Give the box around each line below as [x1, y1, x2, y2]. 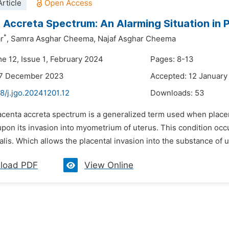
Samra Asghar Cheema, [11, 34, 96, 43]
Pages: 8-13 [150, 55, 194, 64]
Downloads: [150, 88, 195, 98]
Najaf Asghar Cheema [98, 34, 176, 43]
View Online [84, 160, 133, 170]
